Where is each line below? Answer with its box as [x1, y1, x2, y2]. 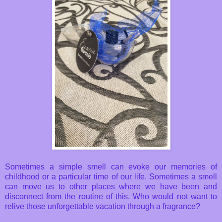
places [91, 182, 115, 191]
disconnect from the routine [5, 192, 103, 201]
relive [5, 202, 24, 211]
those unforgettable [26, 202, 94, 211]
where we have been [119, 182, 200, 191]
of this [106, 192, 128, 201]
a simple [49, 163, 82, 171]
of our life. [111, 172, 147, 181]
